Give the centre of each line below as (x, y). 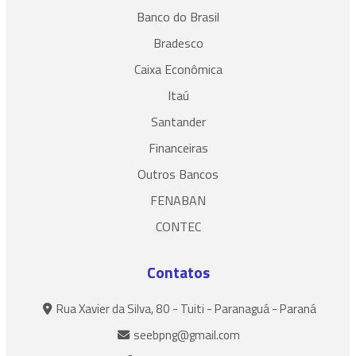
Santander (178, 121)
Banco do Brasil (178, 16)
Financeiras (178, 147)
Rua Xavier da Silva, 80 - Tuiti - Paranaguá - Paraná (185, 308)
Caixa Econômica (178, 69)
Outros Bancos (178, 174)
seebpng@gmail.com (185, 335)
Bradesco (178, 43)
